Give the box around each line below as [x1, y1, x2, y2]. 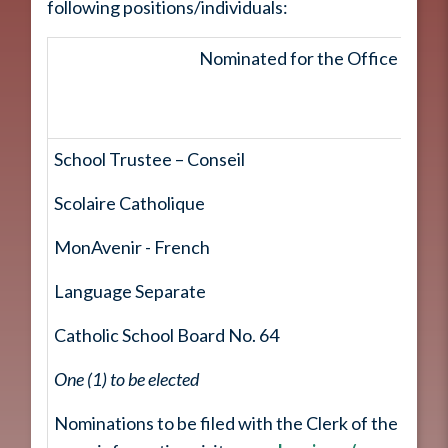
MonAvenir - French [54, 236, 210, 259]
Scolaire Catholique [54, 192, 205, 215]
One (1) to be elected [54, 368, 199, 391]
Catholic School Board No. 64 [54, 324, 279, 347]
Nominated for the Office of [199, 47, 418, 70]
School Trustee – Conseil [54, 148, 245, 171]
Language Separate [54, 280, 206, 303]
